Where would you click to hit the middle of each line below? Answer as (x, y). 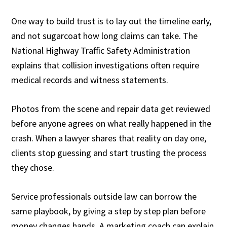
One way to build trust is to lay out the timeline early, (111, 21)
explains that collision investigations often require (105, 65)
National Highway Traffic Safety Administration (101, 50)
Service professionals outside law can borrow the (104, 196)
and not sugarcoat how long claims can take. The (105, 36)
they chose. (33, 167)
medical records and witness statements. (91, 80)
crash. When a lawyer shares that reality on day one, (109, 138)
